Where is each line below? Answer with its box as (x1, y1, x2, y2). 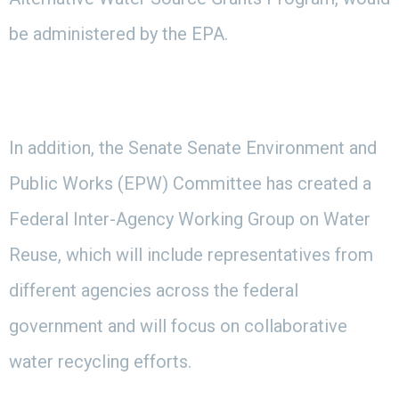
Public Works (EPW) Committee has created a (9, 172, 371, 194)
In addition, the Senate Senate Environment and (9, 136, 377, 159)
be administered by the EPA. (9, 22, 228, 45)
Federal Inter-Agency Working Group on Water (9, 208, 370, 230)
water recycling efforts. (9, 350, 196, 372)
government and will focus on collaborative (9, 314, 347, 337)
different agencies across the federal (9, 279, 298, 301)
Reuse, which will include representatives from (9, 243, 373, 265)
